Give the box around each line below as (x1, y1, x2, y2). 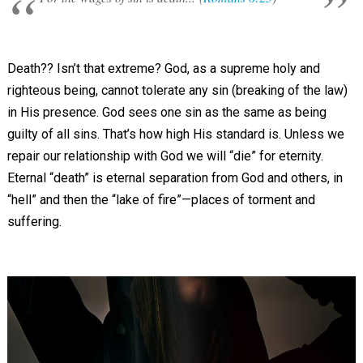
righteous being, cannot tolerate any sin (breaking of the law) (6, 83, 348, 98)
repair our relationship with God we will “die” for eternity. (6, 148, 323, 164)
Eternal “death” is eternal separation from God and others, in (6, 170, 343, 186)
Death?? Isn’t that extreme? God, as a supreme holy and (6, 61, 320, 76)
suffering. (6, 214, 62, 229)
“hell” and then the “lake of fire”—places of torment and (6, 192, 315, 207)
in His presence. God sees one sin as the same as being (6, 105, 327, 120)
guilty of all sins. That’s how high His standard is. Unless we (6, 126, 344, 142)
